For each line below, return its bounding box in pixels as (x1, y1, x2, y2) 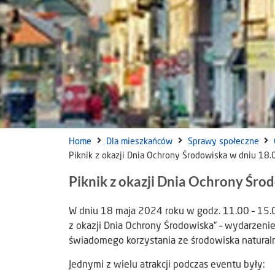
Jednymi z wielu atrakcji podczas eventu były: (69, 260, 265, 270)
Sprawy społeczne (187, 137, 259, 147)
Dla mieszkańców (106, 137, 173, 147)
